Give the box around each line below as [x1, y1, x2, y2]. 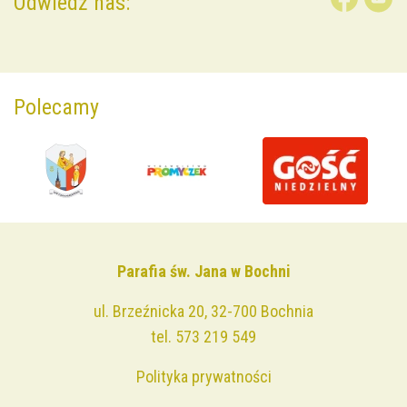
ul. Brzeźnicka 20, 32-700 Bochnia [94, 302, 313, 322]
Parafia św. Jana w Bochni [116, 262, 291, 282]
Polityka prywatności [135, 367, 272, 387]
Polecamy [14, 94, 99, 121]
